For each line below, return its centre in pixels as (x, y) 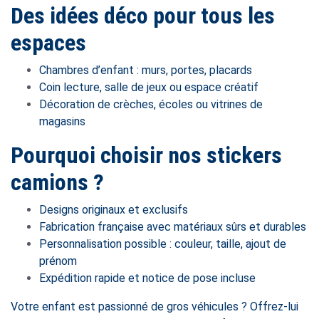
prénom (58, 261)
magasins (62, 121)
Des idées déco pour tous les (143, 16)
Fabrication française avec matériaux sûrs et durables (173, 227)
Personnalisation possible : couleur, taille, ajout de (163, 244)
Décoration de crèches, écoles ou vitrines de (151, 104)
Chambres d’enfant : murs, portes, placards (146, 70)
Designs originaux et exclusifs (114, 210)
